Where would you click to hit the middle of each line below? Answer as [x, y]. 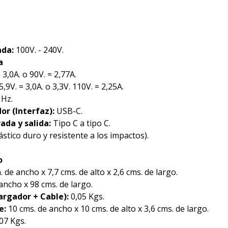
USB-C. [68, 111]
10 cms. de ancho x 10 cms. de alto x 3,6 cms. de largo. [107, 209]
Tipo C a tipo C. [81, 123]
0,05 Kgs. [87, 196]
